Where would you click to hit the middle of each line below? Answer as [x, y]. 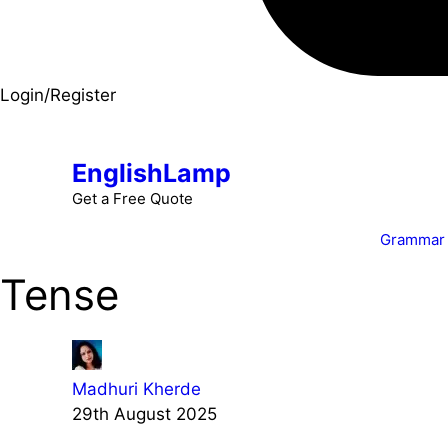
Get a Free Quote [132, 198]
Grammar [412, 239]
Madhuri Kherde [136, 389]
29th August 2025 [144, 414]
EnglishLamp [151, 173]
